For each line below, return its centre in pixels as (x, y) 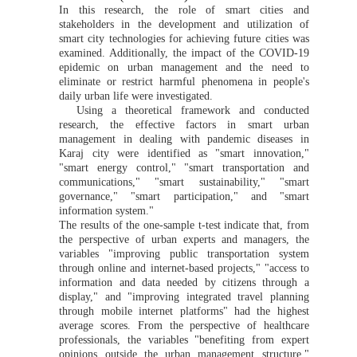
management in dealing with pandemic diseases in (184, 139)
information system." (107, 210)
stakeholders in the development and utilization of (184, 24)
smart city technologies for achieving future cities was (184, 38)
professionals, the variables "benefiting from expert (184, 339)
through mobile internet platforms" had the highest (184, 311)
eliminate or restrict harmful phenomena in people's (184, 81)
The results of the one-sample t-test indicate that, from (184, 225)
